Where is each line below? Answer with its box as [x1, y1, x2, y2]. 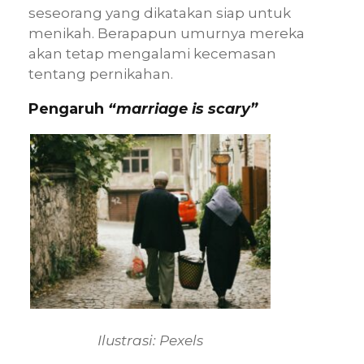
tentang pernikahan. [28, 66, 173, 83]
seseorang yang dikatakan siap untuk [28, 5, 291, 22]
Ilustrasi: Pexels [97, 331, 203, 349]
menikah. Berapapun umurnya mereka [28, 25, 305, 42]
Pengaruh [28, 100, 108, 119]
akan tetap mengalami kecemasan [28, 45, 276, 63]
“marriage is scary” [108, 100, 258, 119]
